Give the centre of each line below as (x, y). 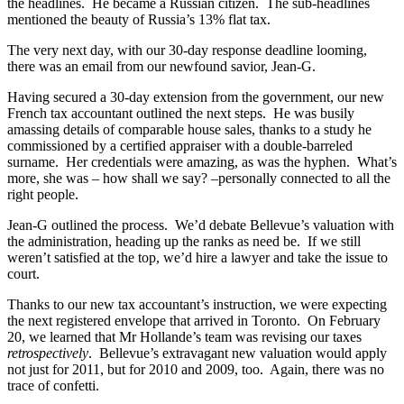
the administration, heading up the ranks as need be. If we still (184, 241)
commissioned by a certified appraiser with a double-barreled (180, 145)
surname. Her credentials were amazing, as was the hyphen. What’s (202, 161)
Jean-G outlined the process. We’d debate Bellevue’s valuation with (201, 225)
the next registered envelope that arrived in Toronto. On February (194, 320)
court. (23, 273)
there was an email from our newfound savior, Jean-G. (161, 66)
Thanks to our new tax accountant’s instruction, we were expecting (197, 304)
